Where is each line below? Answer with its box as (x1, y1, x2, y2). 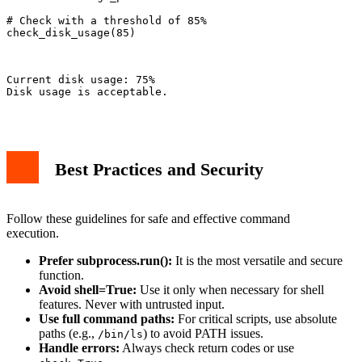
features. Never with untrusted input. (39, 297, 225, 312)
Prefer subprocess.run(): (39, 254, 172, 268)
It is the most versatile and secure (172, 254, 343, 268)
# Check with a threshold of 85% (6, 15, 207, 27)
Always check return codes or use (120, 341, 294, 356)
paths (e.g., (39, 326, 98, 341)
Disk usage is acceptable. (6, 86, 168, 99)
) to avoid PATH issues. (143, 326, 263, 341)
